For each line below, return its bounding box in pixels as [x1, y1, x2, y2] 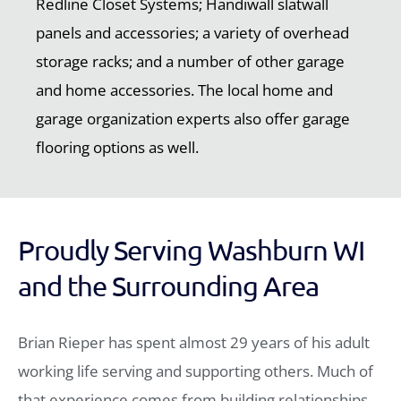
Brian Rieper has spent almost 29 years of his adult [18, 332, 370, 354]
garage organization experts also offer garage [36, 108, 350, 130]
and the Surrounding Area [18, 269, 319, 303]
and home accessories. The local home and [36, 80, 333, 101]
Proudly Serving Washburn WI [18, 234, 364, 267]
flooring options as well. [36, 137, 199, 158]
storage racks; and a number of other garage [36, 51, 345, 73]
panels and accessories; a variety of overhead [36, 22, 349, 44]
